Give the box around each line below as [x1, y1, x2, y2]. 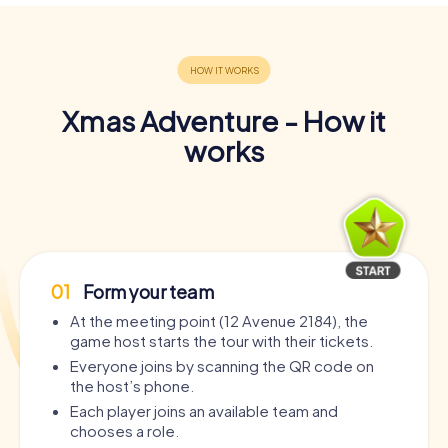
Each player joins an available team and [70, 400, 338, 420]
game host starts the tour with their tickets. [70, 330, 373, 350]
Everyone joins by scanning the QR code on [70, 355, 374, 375]
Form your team [80, 279, 214, 303]
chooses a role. [70, 420, 179, 440]
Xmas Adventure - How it [62, 102, 386, 138]
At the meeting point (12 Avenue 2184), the [70, 310, 368, 330]
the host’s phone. [70, 375, 194, 395]
